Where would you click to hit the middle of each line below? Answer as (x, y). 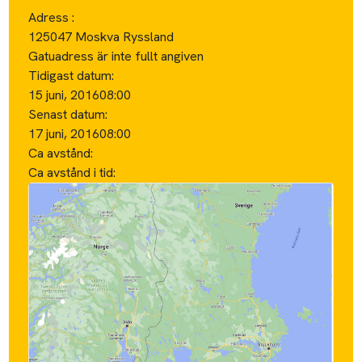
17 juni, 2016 (64, 133)
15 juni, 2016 (64, 95)
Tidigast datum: (72, 75)
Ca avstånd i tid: (74, 172)
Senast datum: (68, 114)
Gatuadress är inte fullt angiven (116, 56)
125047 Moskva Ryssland (101, 36)
